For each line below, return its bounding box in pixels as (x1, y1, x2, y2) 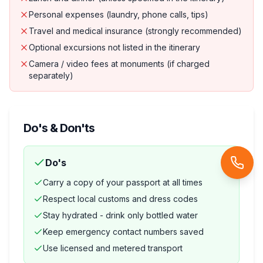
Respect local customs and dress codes (43, 194, 198, 204)
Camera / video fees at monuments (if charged (29, 59, 210, 69)
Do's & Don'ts (23, 121, 95, 136)
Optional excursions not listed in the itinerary (29, 42, 200, 53)
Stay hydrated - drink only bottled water (43, 210, 198, 221)
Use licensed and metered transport (43, 243, 183, 254)
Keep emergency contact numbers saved (43, 227, 204, 237)
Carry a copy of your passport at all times (43, 177, 203, 188)
